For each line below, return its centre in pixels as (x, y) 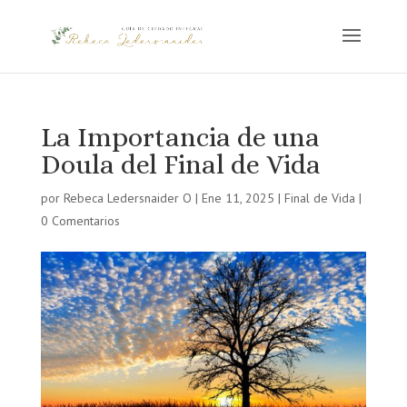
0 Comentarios (80, 221)
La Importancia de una (180, 137)
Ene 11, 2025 (238, 198)
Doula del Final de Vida (180, 164)
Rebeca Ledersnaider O (127, 198)
